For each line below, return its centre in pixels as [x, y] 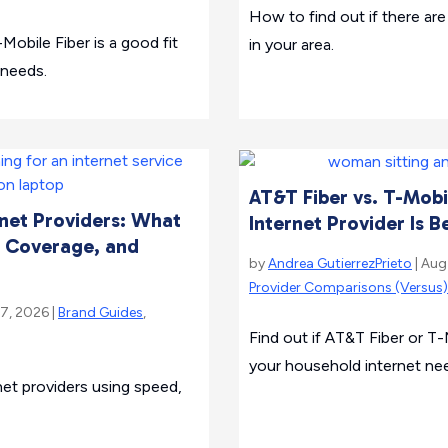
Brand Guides [100, 312]
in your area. [291, 44]
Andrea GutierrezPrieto [340, 263]
